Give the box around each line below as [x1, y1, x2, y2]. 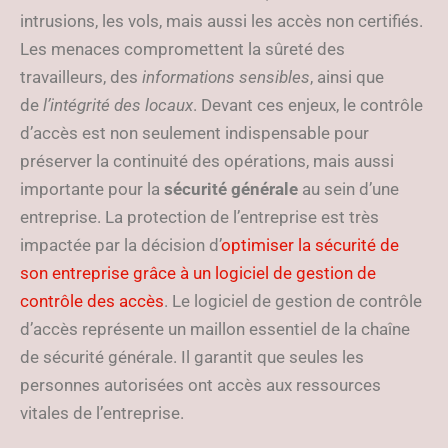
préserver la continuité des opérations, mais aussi [20, 151, 394, 171]
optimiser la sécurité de [221, 235, 399, 255]
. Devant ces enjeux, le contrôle [193, 95, 423, 115]
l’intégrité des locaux [43, 95, 193, 115]
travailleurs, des [20, 67, 142, 87]
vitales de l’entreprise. [20, 403, 188, 423]
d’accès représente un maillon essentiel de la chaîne [20, 319, 410, 339]
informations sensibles [142, 67, 310, 87]
